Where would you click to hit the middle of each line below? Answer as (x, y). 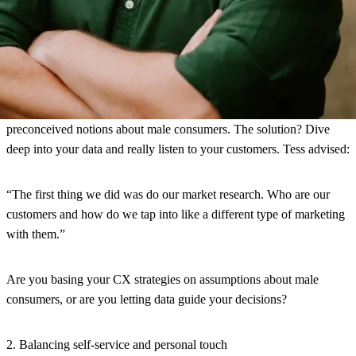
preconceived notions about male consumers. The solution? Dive (168, 129)
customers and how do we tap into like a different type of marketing (176, 214)
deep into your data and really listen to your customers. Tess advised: (178, 149)
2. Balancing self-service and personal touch (117, 344)
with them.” (36, 234)
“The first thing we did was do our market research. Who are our (168, 194)
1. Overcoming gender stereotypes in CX (109, 64)
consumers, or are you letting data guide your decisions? (147, 299)
